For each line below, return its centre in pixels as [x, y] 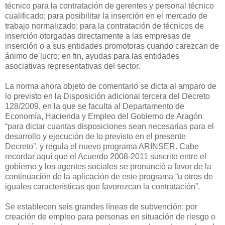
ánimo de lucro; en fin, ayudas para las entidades [92, 56]
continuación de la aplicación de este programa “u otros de [109, 176]
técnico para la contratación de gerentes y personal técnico [109, 6]
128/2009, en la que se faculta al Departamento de [95, 106]
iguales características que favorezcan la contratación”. [102, 186]
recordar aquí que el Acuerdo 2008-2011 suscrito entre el [106, 156]
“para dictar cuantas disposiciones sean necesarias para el [109, 126]
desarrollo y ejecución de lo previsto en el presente [95, 136]
